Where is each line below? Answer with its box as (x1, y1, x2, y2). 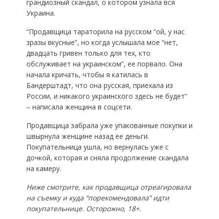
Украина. (26, 8, 55, 18)
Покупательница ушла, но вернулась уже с (26, 142, 169, 152)
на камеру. (26, 163, 61, 173)
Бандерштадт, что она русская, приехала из (26, 80, 173, 90)
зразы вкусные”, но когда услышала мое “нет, (26, 37, 178, 47)
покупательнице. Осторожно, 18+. (26, 203, 141, 213)
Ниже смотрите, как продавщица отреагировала (26, 182, 191, 192)
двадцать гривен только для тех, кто (26, 48, 151, 58)
